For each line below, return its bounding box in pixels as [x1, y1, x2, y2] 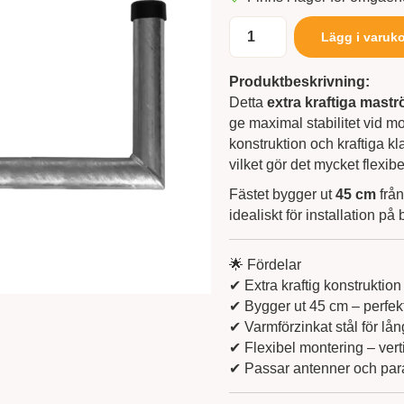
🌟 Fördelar [228, 257, 301, 273]
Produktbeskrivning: [228, 74, 370, 90]
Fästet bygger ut [228, 187, 335, 203]
